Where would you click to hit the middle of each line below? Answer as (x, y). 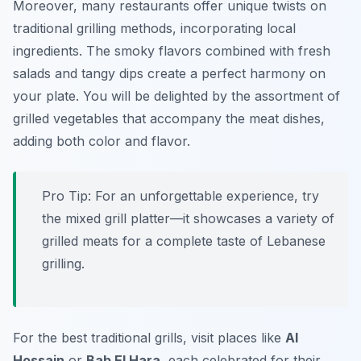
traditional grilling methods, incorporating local (154, 29)
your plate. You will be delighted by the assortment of (176, 96)
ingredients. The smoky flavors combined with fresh (172, 51)
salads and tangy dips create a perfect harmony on (169, 74)
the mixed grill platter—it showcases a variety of (188, 219)
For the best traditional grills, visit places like (149, 338)
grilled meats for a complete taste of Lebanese (184, 241)
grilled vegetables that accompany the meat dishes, (169, 119)
